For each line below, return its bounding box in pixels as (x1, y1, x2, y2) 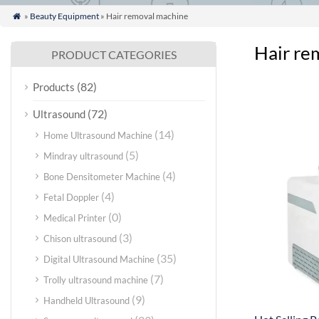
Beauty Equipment (29, 11, 99, 21)
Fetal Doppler (43, 192, 99, 203)
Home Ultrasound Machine (43, 130, 152, 141)
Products (33, 80, 75, 93)
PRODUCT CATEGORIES (51, 48, 177, 61)
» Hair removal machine (98, 11, 188, 21)
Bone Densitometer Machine (43, 171, 160, 182)
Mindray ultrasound (43, 150, 123, 162)
